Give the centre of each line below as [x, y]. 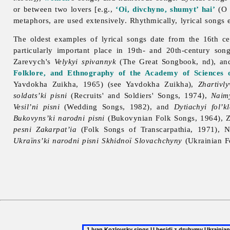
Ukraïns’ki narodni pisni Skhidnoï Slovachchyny [98, 141]
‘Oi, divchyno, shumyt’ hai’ [166, 9]
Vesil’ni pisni [36, 107]
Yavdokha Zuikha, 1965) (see [70, 84]
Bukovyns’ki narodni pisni [59, 118]
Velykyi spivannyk [85, 62]
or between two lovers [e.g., [65, 9]
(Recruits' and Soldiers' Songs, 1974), [139, 95]
